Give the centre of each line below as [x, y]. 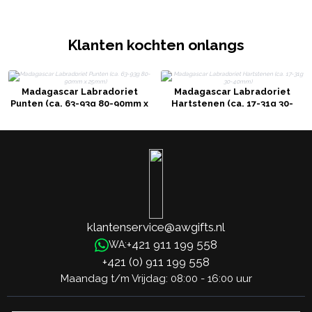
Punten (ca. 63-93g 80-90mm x [80, 103]
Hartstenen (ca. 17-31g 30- [233, 103]
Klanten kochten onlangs [156, 45]
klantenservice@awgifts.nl [156, 227]
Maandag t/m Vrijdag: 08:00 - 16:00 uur [156, 279]
